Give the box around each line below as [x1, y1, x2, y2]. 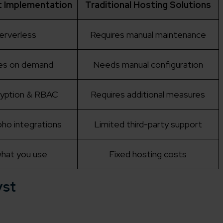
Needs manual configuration [93, 59, 203, 71]
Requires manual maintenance [90, 29, 206, 41]
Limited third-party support [94, 118, 202, 130]
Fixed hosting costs [109, 148, 187, 160]
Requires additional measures [91, 89, 205, 101]
